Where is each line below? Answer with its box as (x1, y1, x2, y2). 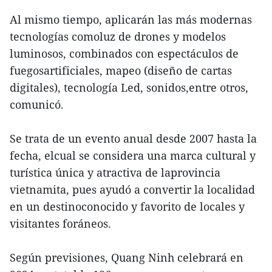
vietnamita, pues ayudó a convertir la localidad (10, 182, 255, 197)
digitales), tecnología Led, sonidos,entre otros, (10, 80, 248, 95)
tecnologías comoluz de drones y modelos (10, 29, 226, 44)
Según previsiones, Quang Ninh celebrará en (10, 250, 243, 265)
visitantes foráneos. (10, 216, 111, 231)
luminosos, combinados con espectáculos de (10, 46, 239, 61)
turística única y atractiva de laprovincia (10, 165, 220, 180)
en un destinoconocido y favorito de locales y (10, 199, 245, 214)
